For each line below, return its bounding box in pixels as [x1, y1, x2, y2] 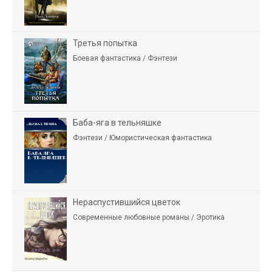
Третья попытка [73, 38, 137, 48]
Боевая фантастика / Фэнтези [73, 53, 177, 63]
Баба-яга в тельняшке [73, 117, 161, 127]
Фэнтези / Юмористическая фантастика [73, 133, 212, 142]
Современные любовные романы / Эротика [73, 212, 225, 222]
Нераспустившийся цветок [73, 197, 180, 207]
